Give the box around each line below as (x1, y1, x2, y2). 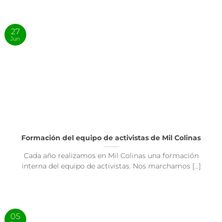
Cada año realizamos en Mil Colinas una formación (23, 152, 199, 160)
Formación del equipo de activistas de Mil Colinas (21, 134, 201, 142)
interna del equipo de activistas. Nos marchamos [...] (21, 162, 201, 170)
